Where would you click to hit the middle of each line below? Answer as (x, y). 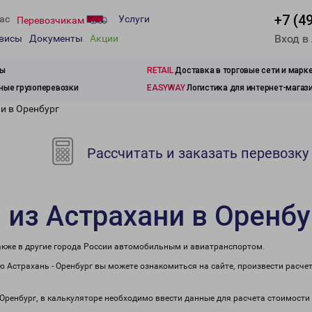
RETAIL (160, 70)
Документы (56, 39)
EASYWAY (166, 88)
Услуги (134, 19)
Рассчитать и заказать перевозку (196, 153)
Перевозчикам (52, 20)
